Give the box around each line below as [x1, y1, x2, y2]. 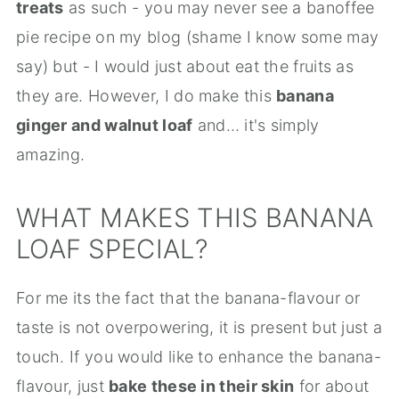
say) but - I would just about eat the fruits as [15, 57, 354, 76]
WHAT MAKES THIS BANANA [15, 202, 374, 233]
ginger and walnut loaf [15, 116, 193, 134]
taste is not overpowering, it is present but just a [15, 318, 383, 337]
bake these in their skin [109, 377, 295, 395]
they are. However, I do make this [15, 86, 277, 105]
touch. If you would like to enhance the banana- [15, 347, 382, 366]
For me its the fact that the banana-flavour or [15, 289, 361, 307]
